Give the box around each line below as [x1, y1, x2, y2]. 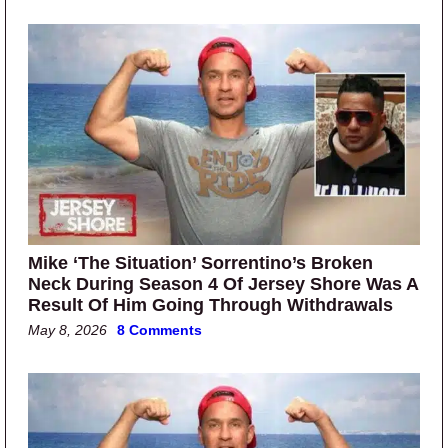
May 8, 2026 [28, 321, 107, 338]
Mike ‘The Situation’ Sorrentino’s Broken [28, 252, 373, 273]
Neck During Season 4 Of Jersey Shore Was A [28, 273, 418, 294]
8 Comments [117, 321, 202, 338]
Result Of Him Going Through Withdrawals [28, 294, 393, 315]
